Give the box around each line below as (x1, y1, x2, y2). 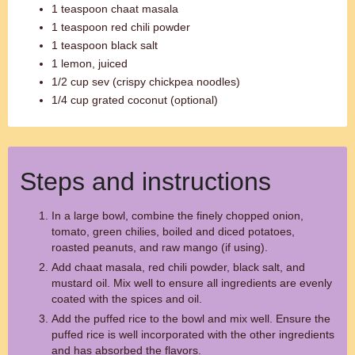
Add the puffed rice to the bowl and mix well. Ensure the (52, 312, 330, 325)
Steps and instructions (20, 167, 271, 196)
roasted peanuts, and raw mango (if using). (52, 241, 268, 254)
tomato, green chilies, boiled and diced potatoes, (52, 225, 295, 238)
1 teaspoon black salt (52, 39, 158, 52)
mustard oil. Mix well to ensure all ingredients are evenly (52, 277, 332, 289)
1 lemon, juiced (52, 57, 128, 70)
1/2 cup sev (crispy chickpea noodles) (52, 75, 240, 88)
